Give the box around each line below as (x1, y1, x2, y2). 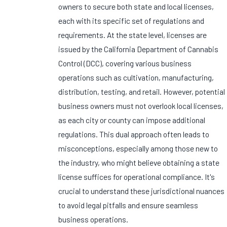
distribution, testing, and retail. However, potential (58, 87, 225, 97)
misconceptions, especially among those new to (58, 143, 218, 154)
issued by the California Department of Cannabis (58, 44, 219, 54)
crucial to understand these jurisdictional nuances (58, 186, 225, 196)
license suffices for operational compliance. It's (58, 172, 215, 182)
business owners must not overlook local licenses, (58, 101, 224, 111)
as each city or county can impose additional (58, 115, 206, 125)
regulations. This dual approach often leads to (58, 129, 210, 139)
